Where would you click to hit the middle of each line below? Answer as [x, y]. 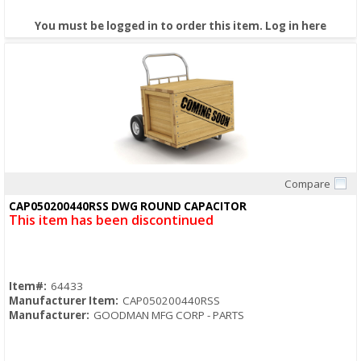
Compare [307, 184]
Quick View [180, 196]
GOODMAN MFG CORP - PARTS [169, 315]
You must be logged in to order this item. [150, 26]
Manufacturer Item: [64, 301]
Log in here [296, 26]
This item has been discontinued [111, 220]
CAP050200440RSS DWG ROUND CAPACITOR [128, 207]
